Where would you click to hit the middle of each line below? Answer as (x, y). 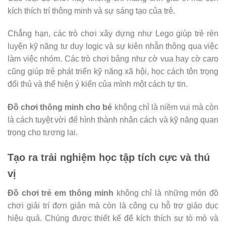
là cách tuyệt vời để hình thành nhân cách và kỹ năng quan (113, 120)
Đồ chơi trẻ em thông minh (61, 193)
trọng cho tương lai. (43, 133)
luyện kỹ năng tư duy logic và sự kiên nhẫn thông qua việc (113, 46)
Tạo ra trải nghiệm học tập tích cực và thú (109, 157)
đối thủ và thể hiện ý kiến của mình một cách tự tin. (98, 84)
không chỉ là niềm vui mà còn (165, 107)
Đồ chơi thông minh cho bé (60, 107)
